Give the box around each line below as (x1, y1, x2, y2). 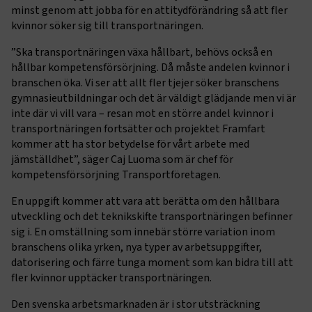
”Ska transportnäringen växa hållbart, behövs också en (11, 44, 272, 60)
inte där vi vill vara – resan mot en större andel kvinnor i (11, 105, 274, 121)
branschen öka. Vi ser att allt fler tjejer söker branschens (11, 75, 279, 91)
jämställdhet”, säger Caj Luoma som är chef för (11, 151, 233, 167)
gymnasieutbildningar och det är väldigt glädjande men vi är (11, 90, 296, 106)
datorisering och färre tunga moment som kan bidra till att (11, 254, 293, 270)
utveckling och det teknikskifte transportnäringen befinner (11, 208, 292, 224)
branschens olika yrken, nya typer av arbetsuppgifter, (11, 239, 262, 255)
